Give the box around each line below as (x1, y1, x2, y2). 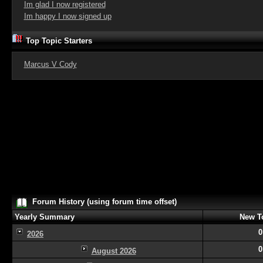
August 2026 (91, 247, 136, 255)
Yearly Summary (15, 213, 75, 221)
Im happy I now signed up (23, 12, 112, 21)
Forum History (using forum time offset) (32, 197, 177, 206)
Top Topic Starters (23, 36, 92, 45)
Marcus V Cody (23, 60, 77, 69)
